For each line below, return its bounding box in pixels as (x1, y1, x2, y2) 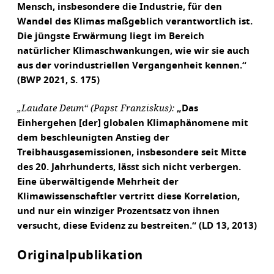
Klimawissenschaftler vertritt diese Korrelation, (17, 192, 240, 201)
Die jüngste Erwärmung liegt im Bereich (17, 32, 204, 41)
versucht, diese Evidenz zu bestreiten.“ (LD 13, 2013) (17, 221, 257, 231)
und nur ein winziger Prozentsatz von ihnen (17, 207, 220, 216)
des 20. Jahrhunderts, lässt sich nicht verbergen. (17, 163, 241, 172)
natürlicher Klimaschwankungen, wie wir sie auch (17, 46, 250, 56)
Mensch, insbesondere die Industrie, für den (17, 2, 222, 12)
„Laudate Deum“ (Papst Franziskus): (17, 102, 177, 114)
